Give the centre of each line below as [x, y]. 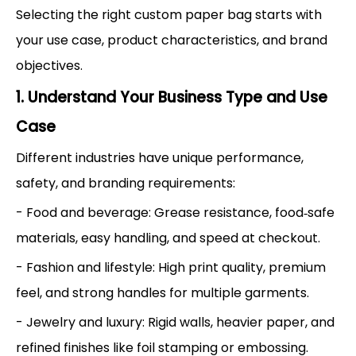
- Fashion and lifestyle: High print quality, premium [171, 267]
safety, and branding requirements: [126, 183]
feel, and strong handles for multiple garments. [163, 292]
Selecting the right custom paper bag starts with [169, 14]
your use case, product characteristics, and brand [172, 40]
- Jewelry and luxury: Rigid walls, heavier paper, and [175, 322]
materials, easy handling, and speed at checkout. [168, 238]
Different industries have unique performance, [160, 157]
